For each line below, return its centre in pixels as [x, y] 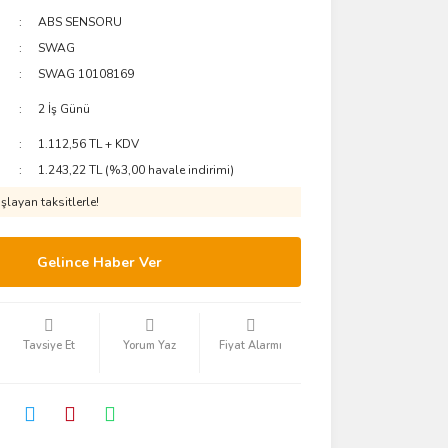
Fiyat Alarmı [251, 345]
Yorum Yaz [150, 345]
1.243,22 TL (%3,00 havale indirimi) [136, 170]
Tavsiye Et [48, 345]
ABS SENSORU [80, 22]
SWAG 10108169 [86, 74]
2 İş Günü [64, 109]
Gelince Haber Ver [100, 262]
